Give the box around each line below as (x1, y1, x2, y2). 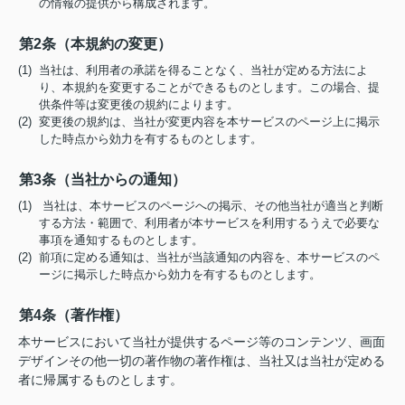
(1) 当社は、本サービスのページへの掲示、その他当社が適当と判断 (18, 199, 383, 212)
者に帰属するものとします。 (18, 372, 183, 387)
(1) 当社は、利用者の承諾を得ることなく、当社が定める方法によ (18, 63, 368, 77)
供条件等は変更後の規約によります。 (39, 98, 240, 111)
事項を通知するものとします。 (39, 233, 204, 247)
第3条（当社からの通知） (19, 172, 186, 187)
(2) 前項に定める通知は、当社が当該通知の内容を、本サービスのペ (18, 250, 380, 264)
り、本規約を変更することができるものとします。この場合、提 (39, 80, 381, 94)
